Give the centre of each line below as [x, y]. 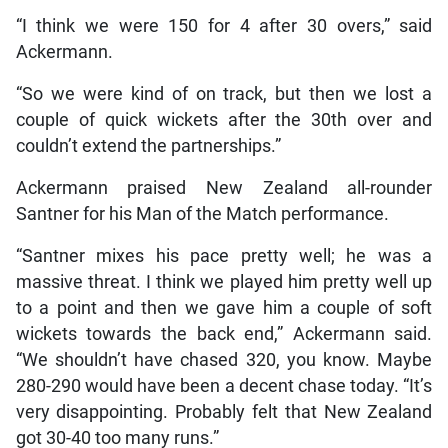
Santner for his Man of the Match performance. [202, 213]
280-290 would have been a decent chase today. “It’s [224, 385]
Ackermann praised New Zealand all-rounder [224, 187]
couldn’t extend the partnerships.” [148, 145]
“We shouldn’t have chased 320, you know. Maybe [224, 359]
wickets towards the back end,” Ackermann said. [224, 333]
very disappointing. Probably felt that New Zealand [224, 411]
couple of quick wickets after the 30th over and [224, 119]
